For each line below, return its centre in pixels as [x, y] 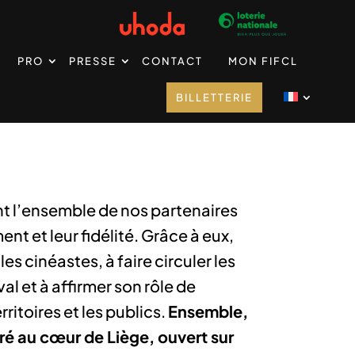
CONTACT [172, 61]
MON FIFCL [263, 61]
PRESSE [92, 61]
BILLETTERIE [214, 97]
